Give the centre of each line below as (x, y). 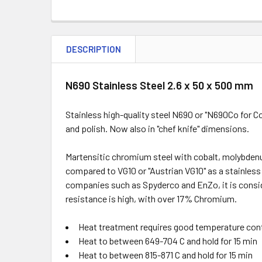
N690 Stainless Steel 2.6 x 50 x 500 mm (159, 85)
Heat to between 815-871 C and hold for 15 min (166, 255)
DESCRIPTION (94, 49)
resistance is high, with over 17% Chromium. (152, 199)
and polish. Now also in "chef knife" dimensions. (157, 128)
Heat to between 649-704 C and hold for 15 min (168, 241)
